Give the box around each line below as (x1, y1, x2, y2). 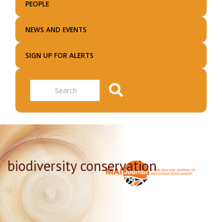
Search (109, 84, 131, 93)
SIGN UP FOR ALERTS (25, 51, 94, 60)
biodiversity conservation (7, 157, 157, 175)
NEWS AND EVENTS (25, 25, 87, 34)
